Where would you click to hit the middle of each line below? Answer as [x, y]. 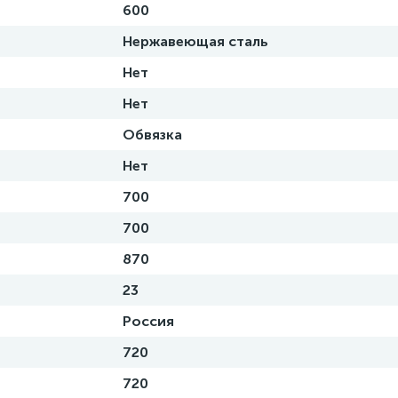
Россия [148, 321]
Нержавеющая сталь [195, 41]
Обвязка [152, 135]
